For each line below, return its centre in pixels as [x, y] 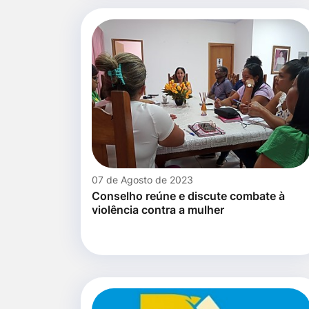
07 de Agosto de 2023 [142, 180]
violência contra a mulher [158, 210]
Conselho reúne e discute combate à [188, 196]
